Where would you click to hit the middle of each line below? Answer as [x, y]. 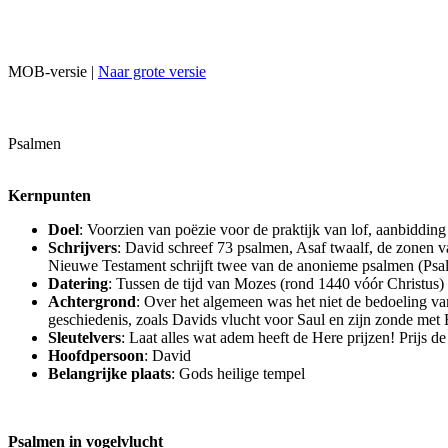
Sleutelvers [84, 337]
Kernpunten [49, 195]
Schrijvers [82, 247]
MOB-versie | [53, 71]
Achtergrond [92, 301]
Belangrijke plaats [109, 373]
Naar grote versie [152, 71]
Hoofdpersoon [96, 355]
